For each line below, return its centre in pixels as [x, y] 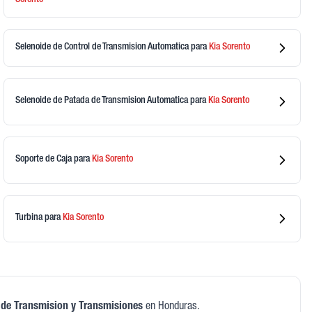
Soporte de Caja [45, 160]
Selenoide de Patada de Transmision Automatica [103, 101]
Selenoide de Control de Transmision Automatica [103, 48]
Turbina [30, 218]
